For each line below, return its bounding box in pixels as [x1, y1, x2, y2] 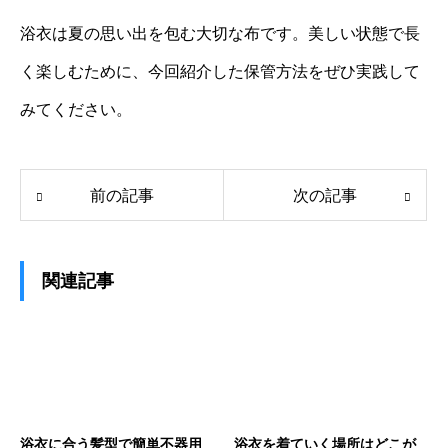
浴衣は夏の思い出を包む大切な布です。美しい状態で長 [20, 25, 420, 43]
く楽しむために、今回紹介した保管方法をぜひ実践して [20, 63, 420, 81]
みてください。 [20, 101, 132, 119]
